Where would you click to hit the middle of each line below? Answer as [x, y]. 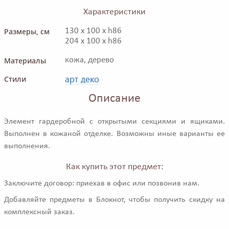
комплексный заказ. [39, 212]
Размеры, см [27, 31]
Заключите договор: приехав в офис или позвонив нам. [102, 183]
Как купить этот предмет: [114, 167]
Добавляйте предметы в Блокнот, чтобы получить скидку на [114, 200]
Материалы [25, 60]
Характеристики [114, 12]
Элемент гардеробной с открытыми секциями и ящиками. [114, 121]
